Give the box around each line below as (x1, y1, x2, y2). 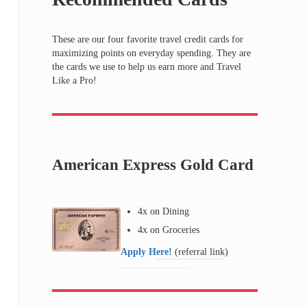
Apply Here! (120, 246, 175, 258)
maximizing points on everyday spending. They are (52, 47, 251, 59)
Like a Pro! (52, 75, 97, 86)
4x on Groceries (138, 224, 200, 236)
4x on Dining (138, 206, 190, 217)
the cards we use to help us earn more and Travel (52, 61, 241, 73)
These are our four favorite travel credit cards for (52, 34, 243, 45)
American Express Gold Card (52, 156, 254, 174)
